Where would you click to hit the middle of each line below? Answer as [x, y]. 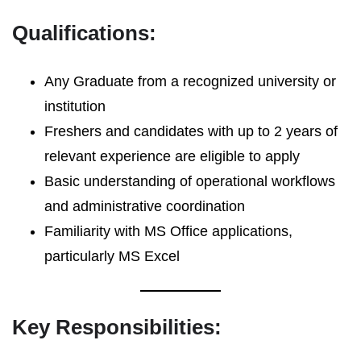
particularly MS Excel [112, 256]
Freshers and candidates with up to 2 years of [191, 131]
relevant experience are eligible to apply [172, 156]
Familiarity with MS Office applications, [168, 231]
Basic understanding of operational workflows [190, 181]
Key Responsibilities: [117, 327]
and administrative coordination [145, 206]
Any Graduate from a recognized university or [190, 81]
